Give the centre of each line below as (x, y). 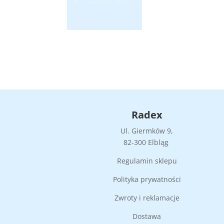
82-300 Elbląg (147, 142)
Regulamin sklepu (147, 161)
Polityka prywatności (147, 179)
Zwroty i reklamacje (147, 198)
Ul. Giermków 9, (147, 131)
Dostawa (147, 216)
